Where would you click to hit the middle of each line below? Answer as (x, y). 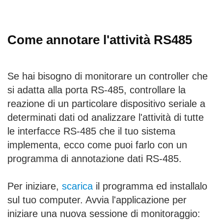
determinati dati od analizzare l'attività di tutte (106, 118)
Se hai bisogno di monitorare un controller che (108, 76)
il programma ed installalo (150, 186)
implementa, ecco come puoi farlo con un (97, 145)
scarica (77, 186)
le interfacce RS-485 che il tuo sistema (91, 131)
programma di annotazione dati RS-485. (95, 159)
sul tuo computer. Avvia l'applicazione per (97, 200)
